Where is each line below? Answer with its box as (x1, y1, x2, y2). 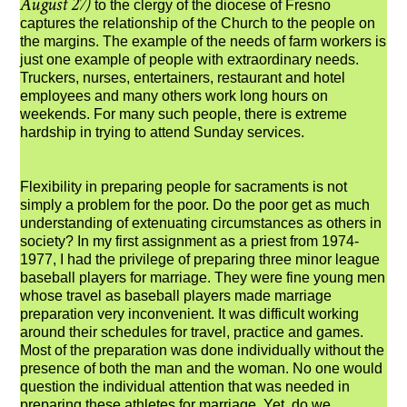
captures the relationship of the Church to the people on (20, 15, 376, 31)
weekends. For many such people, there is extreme (20, 105, 348, 122)
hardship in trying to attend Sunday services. (20, 124, 305, 140)
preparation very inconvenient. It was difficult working (20, 305, 360, 322)
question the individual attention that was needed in (20, 378, 351, 394)
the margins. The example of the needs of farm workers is (20, 33, 387, 49)
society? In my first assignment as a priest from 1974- (20, 233, 360, 249)
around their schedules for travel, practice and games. (20, 323, 364, 340)
